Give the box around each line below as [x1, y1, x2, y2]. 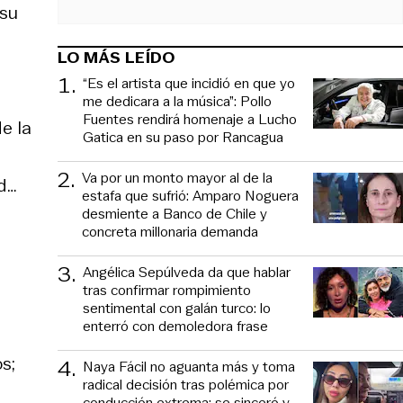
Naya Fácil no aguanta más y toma [83, 355, 295, 377]
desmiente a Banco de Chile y [82, 202, 267, 224]
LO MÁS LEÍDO [58, 45, 175, 69]
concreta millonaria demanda [82, 220, 258, 242]
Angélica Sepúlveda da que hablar [83, 261, 291, 282]
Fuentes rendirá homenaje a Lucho [83, 108, 297, 130]
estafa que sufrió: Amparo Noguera [82, 184, 299, 206]
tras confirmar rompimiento [83, 279, 251, 300]
